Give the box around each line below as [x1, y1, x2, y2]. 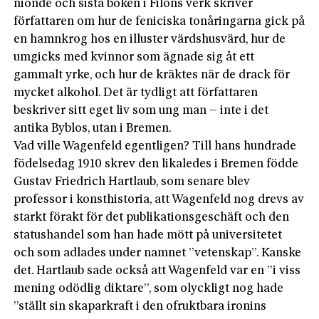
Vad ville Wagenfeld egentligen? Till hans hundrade [14, 140, 297, 152]
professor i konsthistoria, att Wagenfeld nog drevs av [14, 193, 305, 206]
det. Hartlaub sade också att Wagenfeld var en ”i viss [14, 264, 301, 277]
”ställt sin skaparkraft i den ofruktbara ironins [14, 300, 267, 313]
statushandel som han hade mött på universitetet [14, 229, 283, 241]
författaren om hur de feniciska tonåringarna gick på [14, 15, 305, 28]
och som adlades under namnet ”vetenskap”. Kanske [14, 246, 302, 259]
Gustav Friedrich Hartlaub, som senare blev [14, 175, 251, 188]
